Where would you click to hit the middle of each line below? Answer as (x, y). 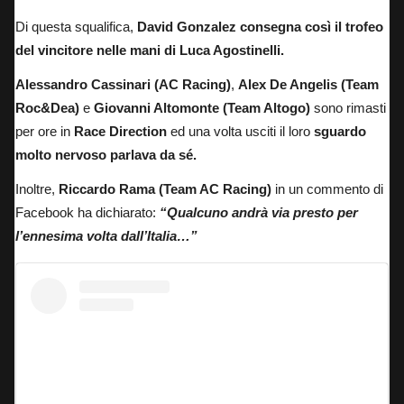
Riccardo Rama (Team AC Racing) (165, 189)
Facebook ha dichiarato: (87, 213)
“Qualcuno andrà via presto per (259, 213)
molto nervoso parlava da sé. (106, 155)
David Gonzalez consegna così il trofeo (260, 27)
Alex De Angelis (288, 85)
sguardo (340, 132)
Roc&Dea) (47, 108)
